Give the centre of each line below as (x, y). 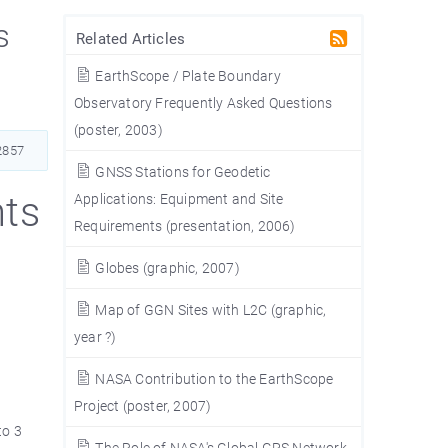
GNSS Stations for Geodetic (181, 171)
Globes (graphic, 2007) (166, 267)
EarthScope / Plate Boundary (186, 75)
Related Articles (130, 38)
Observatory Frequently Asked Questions (203, 102)
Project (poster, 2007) (142, 405)
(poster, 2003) (118, 129)
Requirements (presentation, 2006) (184, 225)
